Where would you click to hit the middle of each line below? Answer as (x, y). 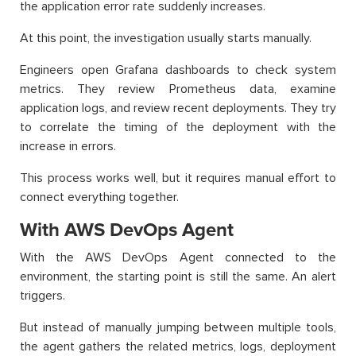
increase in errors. (68, 146)
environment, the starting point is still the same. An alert (178, 276)
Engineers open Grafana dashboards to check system (178, 70)
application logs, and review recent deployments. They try (178, 108)
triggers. (43, 295)
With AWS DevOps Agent (127, 230)
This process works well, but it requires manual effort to (178, 178)
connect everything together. (99, 197)
